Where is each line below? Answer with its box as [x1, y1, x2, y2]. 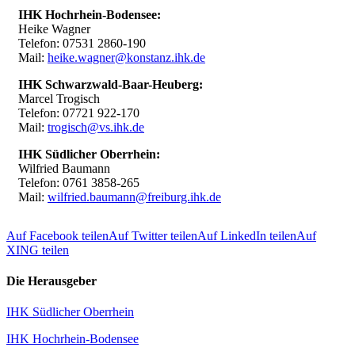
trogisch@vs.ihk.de [48, 120, 144, 134]
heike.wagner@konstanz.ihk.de [48, 50, 205, 64]
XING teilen [6, 242, 69, 257]
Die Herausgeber [6, 274, 97, 288]
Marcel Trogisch [18, 91, 100, 105]
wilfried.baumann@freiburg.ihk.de [48, 189, 221, 204]
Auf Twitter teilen [109, 228, 197, 242]
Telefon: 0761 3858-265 [18, 175, 139, 189]
